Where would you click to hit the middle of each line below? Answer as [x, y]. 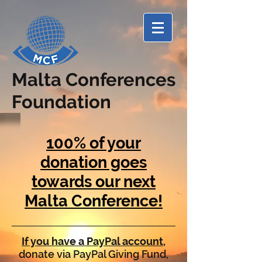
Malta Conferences [94, 80]
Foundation [61, 102]
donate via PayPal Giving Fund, [94, 254]
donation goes [94, 162]
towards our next [94, 182]
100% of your [94, 143]
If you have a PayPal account [92, 241]
